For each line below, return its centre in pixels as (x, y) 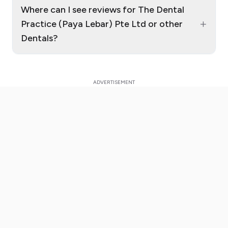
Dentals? (39, 38)
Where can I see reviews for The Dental (103, 9)
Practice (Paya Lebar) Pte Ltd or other (102, 24)
